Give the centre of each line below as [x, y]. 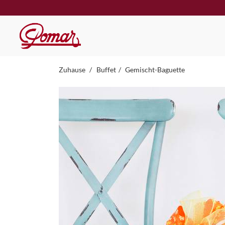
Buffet [106, 69]
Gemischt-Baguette [155, 69]
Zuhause [73, 69]
